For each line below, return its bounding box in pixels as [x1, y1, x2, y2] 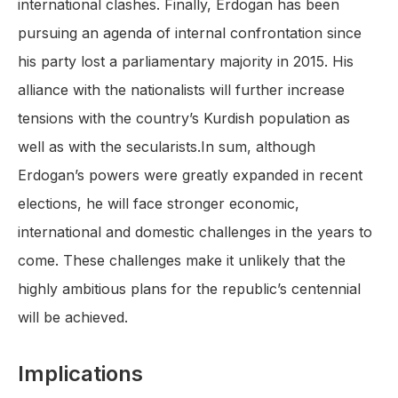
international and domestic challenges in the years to [18, 223, 372, 242]
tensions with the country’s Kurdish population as [18, 109, 350, 128]
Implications [18, 361, 143, 387]
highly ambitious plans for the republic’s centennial [18, 280, 361, 298]
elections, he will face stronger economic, [18, 195, 299, 213]
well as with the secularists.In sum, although [18, 138, 315, 156]
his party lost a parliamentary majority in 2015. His [18, 52, 354, 71]
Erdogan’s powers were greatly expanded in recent [18, 166, 362, 185]
